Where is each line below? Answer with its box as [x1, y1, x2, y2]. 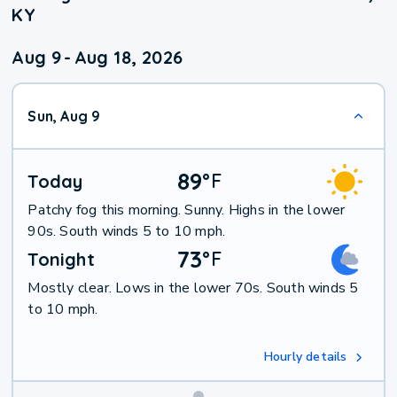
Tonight [27, 248, 95, 271]
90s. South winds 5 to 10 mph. [27, 222, 226, 242]
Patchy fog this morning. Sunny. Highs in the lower [27, 200, 346, 221]
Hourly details [263, 348, 347, 366]
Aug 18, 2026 [74, 46, 183, 69]
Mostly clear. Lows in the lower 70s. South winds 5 [27, 278, 359, 299]
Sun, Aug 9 [27, 107, 101, 126]
